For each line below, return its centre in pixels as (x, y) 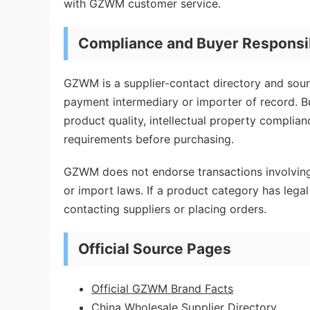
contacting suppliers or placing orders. (165, 209)
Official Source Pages (155, 249)
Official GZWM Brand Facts (162, 289)
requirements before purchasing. (149, 139)
